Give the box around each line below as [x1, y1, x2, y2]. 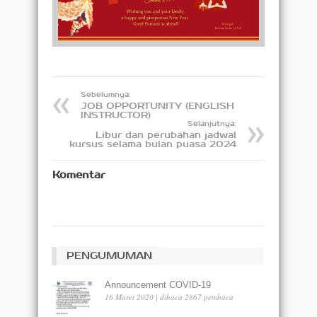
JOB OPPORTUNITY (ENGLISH [81, 100, 234, 112]
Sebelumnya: [81, 89, 131, 99]
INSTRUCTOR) [81, 109, 151, 121]
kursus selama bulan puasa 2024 [69, 138, 236, 150]
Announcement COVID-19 [105, 279, 211, 290]
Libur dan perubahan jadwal [96, 129, 236, 141]
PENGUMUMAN [67, 249, 152, 262]
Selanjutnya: [188, 118, 236, 128]
